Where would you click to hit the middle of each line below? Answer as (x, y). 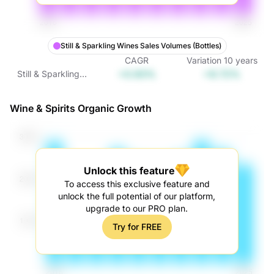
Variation (204, 60)
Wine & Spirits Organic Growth (81, 108)
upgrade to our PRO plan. (137, 208)
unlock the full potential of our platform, (137, 196)
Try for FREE (137, 227)
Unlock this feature (130, 171)
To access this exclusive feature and (137, 184)
